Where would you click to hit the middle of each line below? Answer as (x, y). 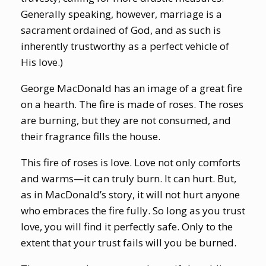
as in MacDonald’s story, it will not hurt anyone (130, 194)
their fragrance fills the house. (91, 136)
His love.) (42, 62)
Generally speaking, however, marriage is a (121, 14)
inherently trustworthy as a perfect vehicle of (125, 46)
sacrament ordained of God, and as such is (121, 30)
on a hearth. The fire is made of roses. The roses (132, 104)
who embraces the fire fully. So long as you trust (133, 210)
